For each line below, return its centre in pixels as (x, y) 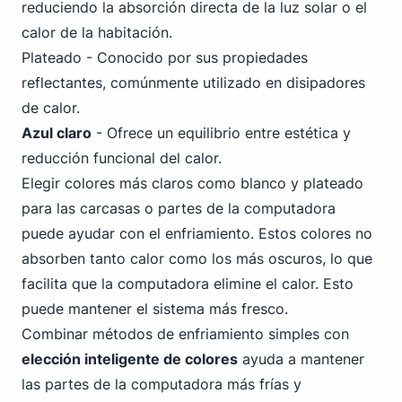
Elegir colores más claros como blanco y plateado (192, 183)
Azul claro (57, 133)
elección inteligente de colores (130, 359)
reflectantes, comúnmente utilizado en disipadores (193, 83)
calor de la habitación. (97, 32)
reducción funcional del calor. (122, 158)
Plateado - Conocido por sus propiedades (165, 57)
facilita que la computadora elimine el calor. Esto (188, 284)
